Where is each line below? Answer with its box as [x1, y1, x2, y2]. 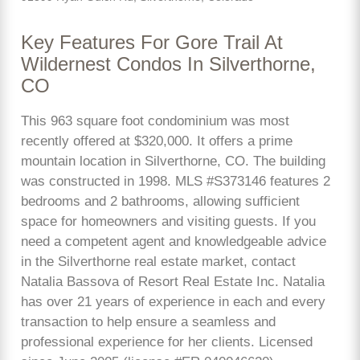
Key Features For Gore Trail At [21, 32, 283, 53]
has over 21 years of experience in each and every [21, 293, 325, 309]
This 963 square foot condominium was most [21, 112, 289, 129]
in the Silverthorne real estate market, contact [21, 253, 296, 269]
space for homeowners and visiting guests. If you [21, 213, 316, 229]
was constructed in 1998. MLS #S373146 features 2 [21, 173, 330, 189]
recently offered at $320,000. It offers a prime [21, 133, 292, 149]
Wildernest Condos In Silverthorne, [21, 54, 316, 75]
